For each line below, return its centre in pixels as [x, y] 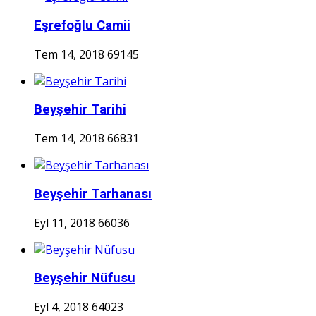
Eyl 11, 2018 [65, 223]
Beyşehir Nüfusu [85, 278]
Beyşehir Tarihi [80, 110]
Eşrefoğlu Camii [82, 25]
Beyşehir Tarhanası [93, 194]
